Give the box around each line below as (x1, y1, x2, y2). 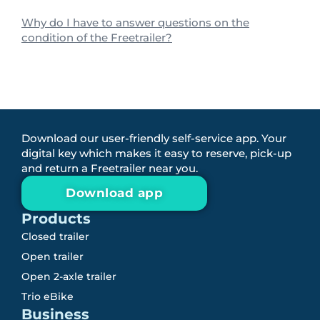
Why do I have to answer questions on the (21, 16, 249, 30)
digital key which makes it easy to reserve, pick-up (21, 146, 291, 161)
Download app (66, 186, 163, 201)
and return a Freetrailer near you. (21, 161, 198, 176)
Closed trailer (21, 230, 89, 244)
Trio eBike (21, 290, 74, 304)
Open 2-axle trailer (21, 270, 116, 284)
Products (21, 210, 91, 228)
